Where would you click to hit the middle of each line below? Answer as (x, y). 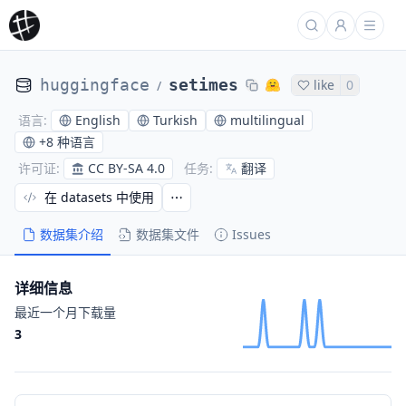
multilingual (267, 120)
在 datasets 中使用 (99, 197)
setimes (203, 85)
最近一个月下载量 (65, 312)
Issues (251, 234)
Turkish (175, 120)
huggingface (95, 85)
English (98, 120)
